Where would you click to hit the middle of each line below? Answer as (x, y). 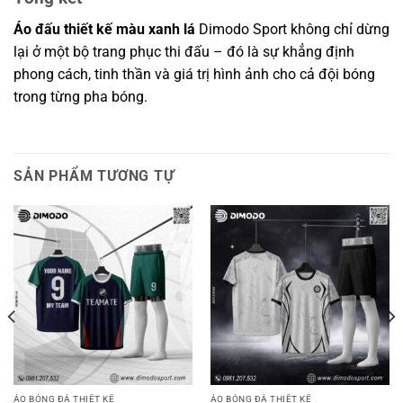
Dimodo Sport (243, 29)
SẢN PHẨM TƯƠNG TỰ (94, 176)
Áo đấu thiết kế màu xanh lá (104, 29)
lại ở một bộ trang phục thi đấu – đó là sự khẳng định (184, 51)
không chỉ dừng (338, 29)
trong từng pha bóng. (81, 96)
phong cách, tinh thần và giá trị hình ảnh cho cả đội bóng (194, 74)
